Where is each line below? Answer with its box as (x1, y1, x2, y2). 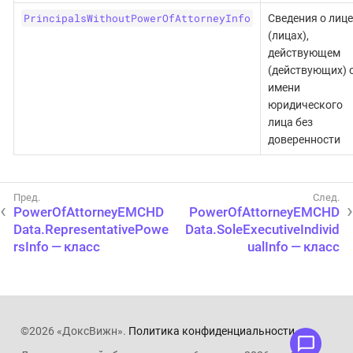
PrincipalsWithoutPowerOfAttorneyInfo (23, 11, 251, 26)
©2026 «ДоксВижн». (20, 325, 128, 338)
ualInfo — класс (247, 239, 340, 255)
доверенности (267, 133, 340, 147)
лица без (267, 116, 313, 129)
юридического (267, 98, 343, 112)
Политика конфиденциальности (128, 325, 295, 338)
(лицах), (267, 29, 309, 43)
